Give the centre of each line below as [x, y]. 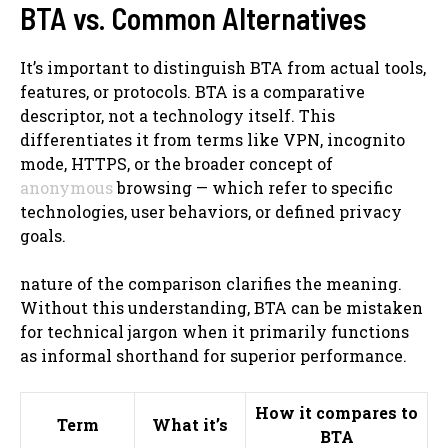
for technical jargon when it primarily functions [214, 331]
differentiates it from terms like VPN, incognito [212, 139]
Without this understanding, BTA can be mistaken [221, 307]
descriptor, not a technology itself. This [177, 115]
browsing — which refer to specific [253, 187]
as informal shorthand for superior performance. [213, 355]
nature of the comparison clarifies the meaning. [211, 283]
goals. [43, 235]
